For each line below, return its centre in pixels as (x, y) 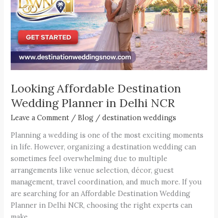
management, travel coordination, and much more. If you (107, 182)
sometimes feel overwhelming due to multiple (89, 159)
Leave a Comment (40, 117)
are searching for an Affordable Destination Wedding (101, 194)
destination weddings (139, 117)
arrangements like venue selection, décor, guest (92, 170)
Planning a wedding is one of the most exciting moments (107, 135)
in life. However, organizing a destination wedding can (104, 147)
